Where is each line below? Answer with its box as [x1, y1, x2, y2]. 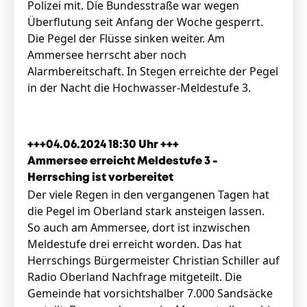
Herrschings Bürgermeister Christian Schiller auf [27, 253, 280, 268]
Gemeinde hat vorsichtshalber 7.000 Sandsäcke [27, 286, 273, 301]
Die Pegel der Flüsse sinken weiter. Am [27, 31, 225, 46]
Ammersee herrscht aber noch [27, 47, 186, 62]
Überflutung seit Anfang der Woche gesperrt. [27, 14, 263, 29]
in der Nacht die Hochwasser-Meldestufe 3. [27, 80, 254, 95]
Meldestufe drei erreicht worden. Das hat [27, 236, 242, 251]
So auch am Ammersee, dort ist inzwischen [27, 220, 250, 235]
